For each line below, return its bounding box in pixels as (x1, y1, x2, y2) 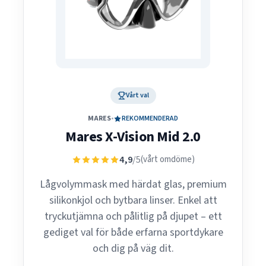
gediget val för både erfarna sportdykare (43, 225, 223, 240)
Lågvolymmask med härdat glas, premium (39, 177, 227, 192)
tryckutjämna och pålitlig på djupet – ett (44, 209, 222, 224)
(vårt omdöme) (140, 153, 195, 166)
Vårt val (125, 90, 149, 100)
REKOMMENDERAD (122, 113, 178, 123)
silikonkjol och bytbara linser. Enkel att (49, 193, 217, 208)
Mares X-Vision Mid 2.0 (65, 126, 201, 147)
